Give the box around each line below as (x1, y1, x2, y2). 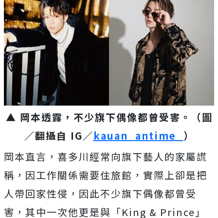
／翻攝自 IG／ (24, 128, 93, 143)
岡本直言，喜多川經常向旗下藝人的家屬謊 (4, 149, 207, 164)
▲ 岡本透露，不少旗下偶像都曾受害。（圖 (5, 110, 213, 125)
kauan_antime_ (93, 128, 183, 143)
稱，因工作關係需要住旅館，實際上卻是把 (4, 168, 207, 182)
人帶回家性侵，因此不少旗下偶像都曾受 (4, 186, 197, 201)
